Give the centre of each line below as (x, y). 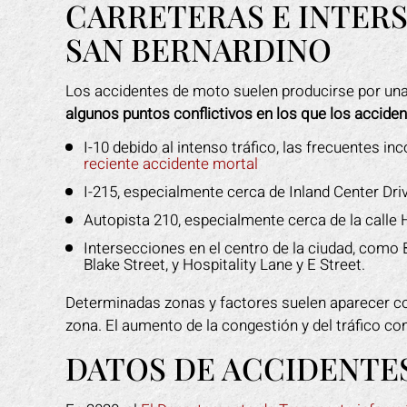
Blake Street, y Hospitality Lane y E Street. (224, 265)
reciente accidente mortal (171, 164)
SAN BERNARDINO (199, 49)
